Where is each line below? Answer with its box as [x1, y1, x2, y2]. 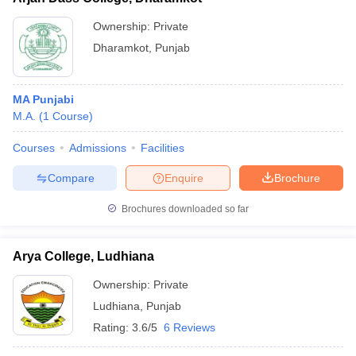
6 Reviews [164, 321, 215, 334]
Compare [47, 171, 95, 184]
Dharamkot [93, 41, 149, 54]
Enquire [164, 171, 203, 184]
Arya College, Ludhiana [13, 250, 154, 263]
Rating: [93, 321, 132, 334]
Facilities [141, 141, 184, 154]
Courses [13, 141, 55, 154]
